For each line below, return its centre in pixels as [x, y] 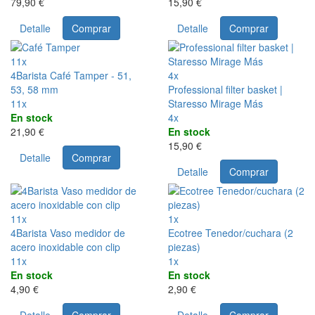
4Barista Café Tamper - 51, [71, 76]
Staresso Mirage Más [216, 104]
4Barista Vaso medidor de [68, 233]
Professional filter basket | [225, 90]
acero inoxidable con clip [65, 247]
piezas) [184, 247]
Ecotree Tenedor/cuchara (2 [231, 233]
